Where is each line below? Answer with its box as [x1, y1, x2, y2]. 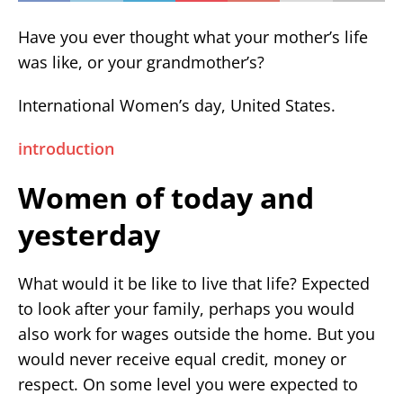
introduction [18, 137, 114, 159]
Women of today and [18, 177, 314, 217]
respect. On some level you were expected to [18, 372, 358, 395]
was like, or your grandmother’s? [18, 50, 264, 73]
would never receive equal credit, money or [18, 347, 346, 370]
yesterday [18, 214, 160, 254]
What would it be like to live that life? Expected [18, 272, 370, 294]
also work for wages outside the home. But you [18, 322, 375, 345]
